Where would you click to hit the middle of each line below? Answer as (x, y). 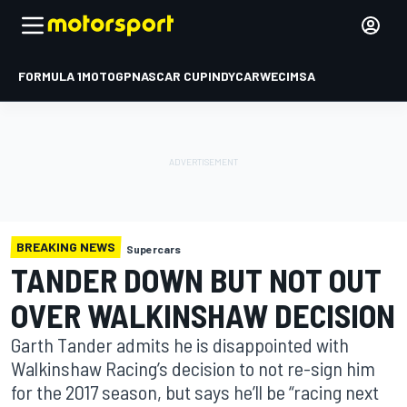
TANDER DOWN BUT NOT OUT (196, 279)
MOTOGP (107, 76)
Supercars (154, 249)
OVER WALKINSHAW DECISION (203, 315)
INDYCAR (234, 76)
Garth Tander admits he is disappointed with (180, 344)
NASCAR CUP (170, 76)
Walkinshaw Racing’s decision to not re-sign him (193, 368)
